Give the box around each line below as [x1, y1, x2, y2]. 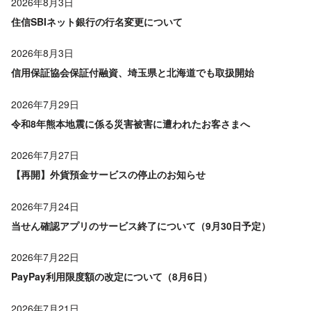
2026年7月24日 [11, 199, 79, 213]
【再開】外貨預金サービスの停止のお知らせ [11, 167, 205, 182]
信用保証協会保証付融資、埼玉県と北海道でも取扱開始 [11, 65, 254, 80]
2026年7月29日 [11, 96, 79, 111]
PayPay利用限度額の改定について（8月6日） [11, 269, 212, 284]
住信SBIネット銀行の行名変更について [11, 14, 183, 28]
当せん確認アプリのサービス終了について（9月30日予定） [11, 218, 271, 233]
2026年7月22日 [11, 250, 79, 264]
